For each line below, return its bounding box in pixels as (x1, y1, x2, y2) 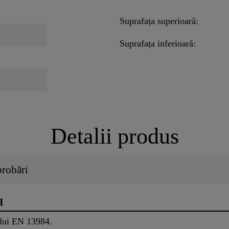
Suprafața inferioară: (120, 38, 196, 49)
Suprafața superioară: (120, 16, 198, 27)
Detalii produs (50, 124, 179, 149)
